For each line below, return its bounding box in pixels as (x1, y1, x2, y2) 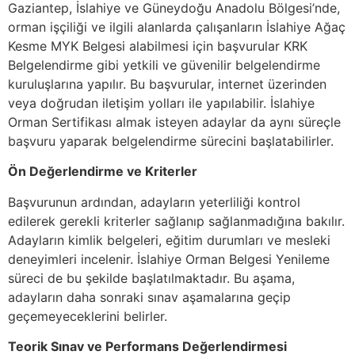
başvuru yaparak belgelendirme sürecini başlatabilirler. (8, 132, 334, 149)
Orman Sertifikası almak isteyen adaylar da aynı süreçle (8, 113, 341, 130)
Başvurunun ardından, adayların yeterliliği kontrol (8, 193, 300, 210)
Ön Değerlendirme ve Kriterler (8, 163, 197, 180)
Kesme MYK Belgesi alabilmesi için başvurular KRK (8, 37, 307, 54)
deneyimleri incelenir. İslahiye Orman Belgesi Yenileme (8, 250, 330, 267)
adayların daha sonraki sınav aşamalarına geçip (8, 288, 291, 305)
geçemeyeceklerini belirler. (8, 307, 167, 324)
